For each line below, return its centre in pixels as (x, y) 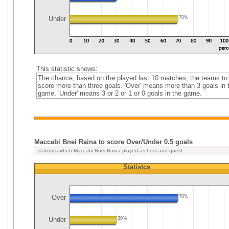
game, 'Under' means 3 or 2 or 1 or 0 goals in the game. (120, 93)
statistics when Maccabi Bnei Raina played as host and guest (109, 151)
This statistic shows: (67, 69)
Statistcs (136, 167)
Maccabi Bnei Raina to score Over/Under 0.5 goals (113, 142)
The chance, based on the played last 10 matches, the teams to (132, 78)
